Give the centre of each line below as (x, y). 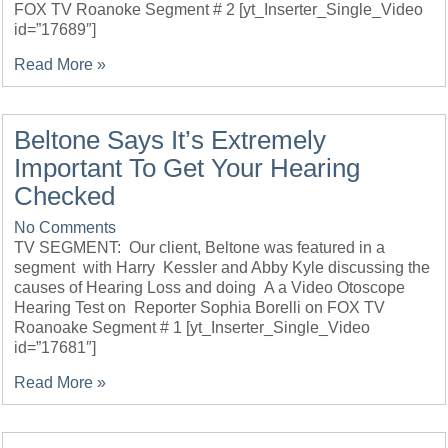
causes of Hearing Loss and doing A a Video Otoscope (210, 287)
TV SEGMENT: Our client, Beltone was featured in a (200, 247)
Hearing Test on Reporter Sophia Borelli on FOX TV (200, 307)
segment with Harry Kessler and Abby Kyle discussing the (222, 267)
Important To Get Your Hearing (187, 168)
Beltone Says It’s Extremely (170, 140)
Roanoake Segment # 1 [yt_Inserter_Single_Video (192, 327)
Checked (65, 196)
